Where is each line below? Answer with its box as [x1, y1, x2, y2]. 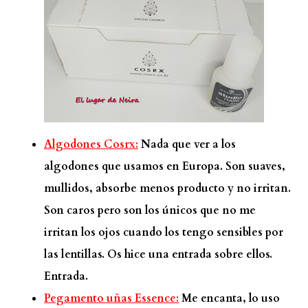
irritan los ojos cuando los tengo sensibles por [44, 225, 283, 240]
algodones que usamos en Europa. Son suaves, [44, 159, 285, 174]
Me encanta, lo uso [179, 291, 280, 306]
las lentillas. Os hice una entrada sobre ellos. [44, 247, 272, 262]
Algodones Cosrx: [44, 137, 138, 152]
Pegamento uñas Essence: [44, 291, 179, 306]
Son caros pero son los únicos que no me [44, 203, 256, 218]
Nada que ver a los [138, 137, 236, 152]
